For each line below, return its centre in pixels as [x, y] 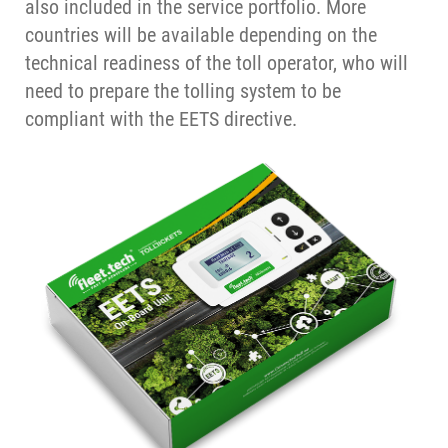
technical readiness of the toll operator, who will [216, 63]
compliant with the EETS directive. [161, 119]
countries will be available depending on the [201, 35]
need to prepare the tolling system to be [183, 91]
